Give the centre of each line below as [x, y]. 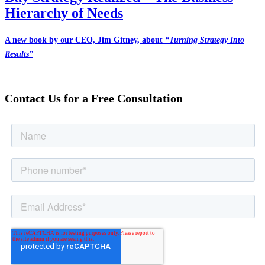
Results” [19, 54]
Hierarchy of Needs [64, 13]
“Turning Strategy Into [205, 40]
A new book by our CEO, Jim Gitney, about [85, 40]
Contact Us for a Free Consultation [94, 98]
